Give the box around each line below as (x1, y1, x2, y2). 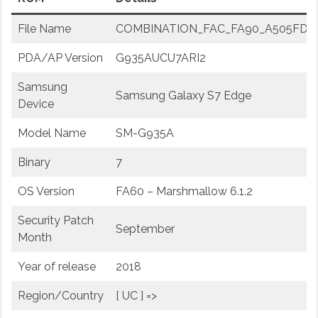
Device (17, 97, 54, 111)
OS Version (17, 185, 75, 199)
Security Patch (17, 214, 94, 228)
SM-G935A (115, 126, 174, 141)
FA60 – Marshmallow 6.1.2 (115, 185, 253, 199)
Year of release (17, 260, 96, 274)
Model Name (17, 126, 86, 141)
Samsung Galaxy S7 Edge (115, 89, 251, 103)
